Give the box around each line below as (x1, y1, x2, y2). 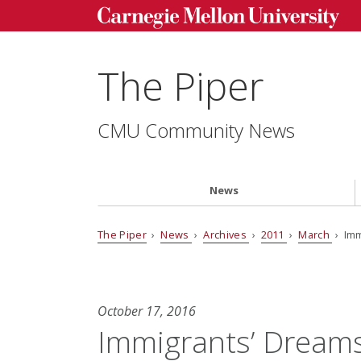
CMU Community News (97, 117, 295, 144)
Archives (203, 227, 250, 243)
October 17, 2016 (97, 301, 196, 320)
